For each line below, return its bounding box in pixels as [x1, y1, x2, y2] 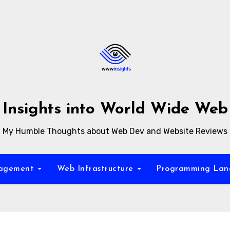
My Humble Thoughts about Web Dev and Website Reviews [3, 126, 227, 136]
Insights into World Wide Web [2, 102, 228, 118]
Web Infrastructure [56, 165, 137, 173]
